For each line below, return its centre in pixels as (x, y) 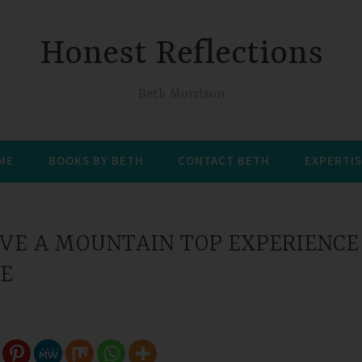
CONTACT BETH (224, 160)
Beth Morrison (181, 94)
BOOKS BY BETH (96, 160)
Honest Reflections (181, 55)
